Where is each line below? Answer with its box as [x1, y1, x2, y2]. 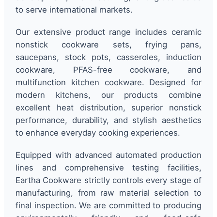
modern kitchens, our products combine [15, 90, 201, 100]
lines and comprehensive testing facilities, [15, 162, 201, 172]
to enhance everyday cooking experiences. [15, 127, 180, 138]
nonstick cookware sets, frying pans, [15, 39, 201, 49]
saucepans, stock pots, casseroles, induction [15, 52, 201, 62]
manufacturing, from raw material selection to [15, 187, 201, 198]
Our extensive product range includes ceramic [15, 27, 201, 37]
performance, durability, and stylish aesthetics [15, 115, 201, 125]
